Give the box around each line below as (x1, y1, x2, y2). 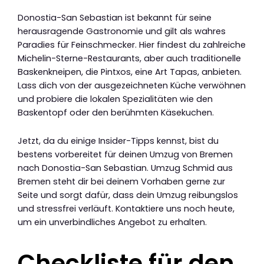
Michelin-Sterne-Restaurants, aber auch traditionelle (18, 52, 241, 64)
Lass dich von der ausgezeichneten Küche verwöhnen (18, 79, 246, 91)
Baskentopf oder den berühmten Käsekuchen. (18, 106, 214, 118)
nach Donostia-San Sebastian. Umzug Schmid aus (18, 162, 233, 174)
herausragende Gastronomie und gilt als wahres (18, 25, 226, 37)
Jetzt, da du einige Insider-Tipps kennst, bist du (18, 135, 219, 147)
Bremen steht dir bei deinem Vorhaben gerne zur (18, 176, 225, 188)
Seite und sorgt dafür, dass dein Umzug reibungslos (18, 189, 238, 202)
